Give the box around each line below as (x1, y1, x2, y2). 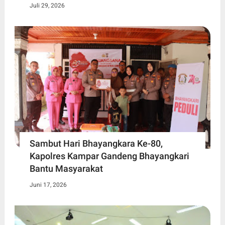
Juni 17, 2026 (29, 181, 67, 188)
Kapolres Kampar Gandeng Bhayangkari (29, 150, 189, 161)
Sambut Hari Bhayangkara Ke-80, (29, 138, 163, 149)
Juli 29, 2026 (29, 2, 65, 10)
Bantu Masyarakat (29, 163, 103, 174)
